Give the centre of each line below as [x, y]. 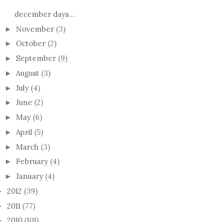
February [33, 162]
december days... [44, 14]
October [32, 44]
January [30, 176]
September [37, 58]
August [28, 73]
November [36, 29]
